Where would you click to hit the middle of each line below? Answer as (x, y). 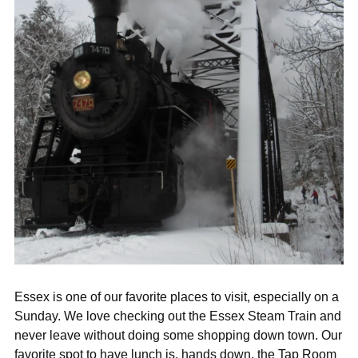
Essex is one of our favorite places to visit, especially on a (177, 296)
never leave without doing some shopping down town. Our (178, 334)
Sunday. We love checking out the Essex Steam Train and (178, 315)
